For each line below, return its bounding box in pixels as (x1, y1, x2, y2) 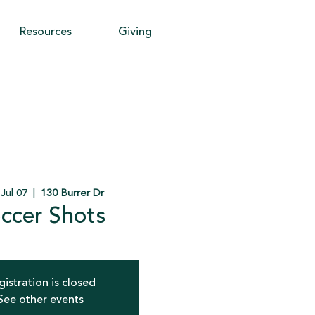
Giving (118, 27, 152, 38)
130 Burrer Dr (40, 188, 104, 200)
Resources (20, 27, 72, 38)
